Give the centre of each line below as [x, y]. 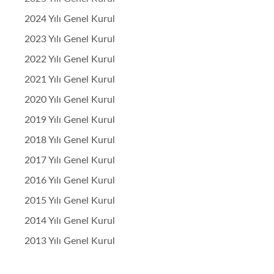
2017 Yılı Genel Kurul [70, 160]
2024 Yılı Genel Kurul [70, 19]
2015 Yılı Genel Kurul [70, 201]
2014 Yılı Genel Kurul [70, 221]
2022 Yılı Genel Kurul [70, 59]
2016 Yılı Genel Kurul [70, 180]
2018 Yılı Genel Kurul [70, 140]
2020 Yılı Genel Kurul [70, 100]
